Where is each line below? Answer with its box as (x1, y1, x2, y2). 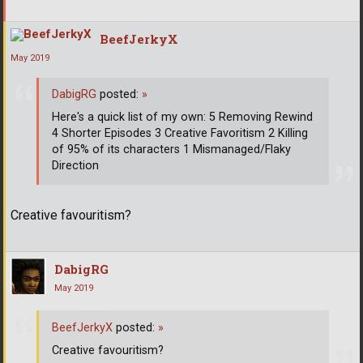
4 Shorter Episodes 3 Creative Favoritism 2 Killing (52, 126, 308, 141)
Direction (52, 159, 99, 173)
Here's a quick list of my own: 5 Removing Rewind (52, 110, 313, 125)
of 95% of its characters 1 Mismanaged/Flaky (52, 143, 291, 157)
